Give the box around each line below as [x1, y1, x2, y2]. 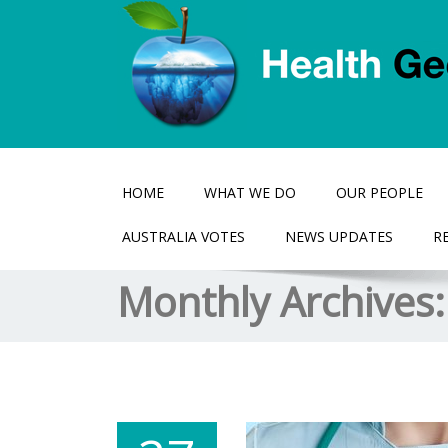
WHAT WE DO [204, 183, 296, 202]
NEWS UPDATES [285, 227, 393, 246]
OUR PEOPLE [336, 183, 423, 202]
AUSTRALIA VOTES [122, 227, 245, 246]
